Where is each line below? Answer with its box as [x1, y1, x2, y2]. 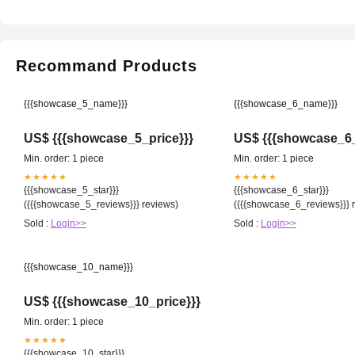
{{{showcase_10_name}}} [24, 261, 133, 273]
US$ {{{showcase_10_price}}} [24, 294, 200, 308]
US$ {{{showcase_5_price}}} [24, 131, 193, 145]
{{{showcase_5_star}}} [24, 184, 119, 196]
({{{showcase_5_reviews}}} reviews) [24, 198, 178, 210]
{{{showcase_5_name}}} [24, 97, 128, 109]
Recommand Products [16, 56, 197, 74]
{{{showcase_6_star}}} [233, 184, 329, 196]
